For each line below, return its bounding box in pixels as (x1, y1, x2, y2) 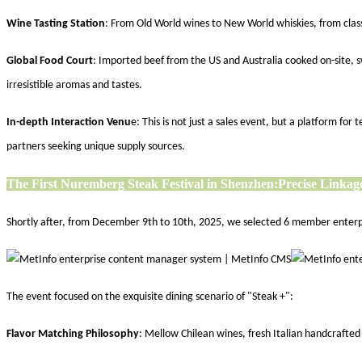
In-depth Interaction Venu (6, 116, 131, 128)
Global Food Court (6, 54, 93, 67)
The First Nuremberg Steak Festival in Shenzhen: (6, 176, 278, 191)
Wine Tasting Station (6, 17, 105, 30)
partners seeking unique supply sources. (6, 140, 185, 153)
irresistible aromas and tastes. (6, 78, 142, 91)
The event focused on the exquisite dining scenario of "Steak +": (6, 290, 293, 303)
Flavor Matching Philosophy (6, 327, 139, 340)
